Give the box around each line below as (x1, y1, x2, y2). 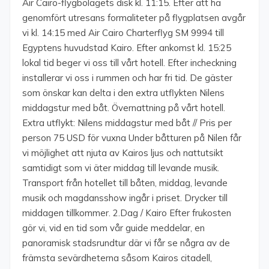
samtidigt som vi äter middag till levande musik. (22, 162, 219, 174)
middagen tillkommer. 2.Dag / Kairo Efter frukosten (22, 207, 231, 219)
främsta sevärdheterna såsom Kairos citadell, (22, 252, 212, 264)
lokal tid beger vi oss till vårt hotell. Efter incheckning (22, 57, 237, 68)
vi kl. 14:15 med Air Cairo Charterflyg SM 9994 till (22, 27, 224, 38)
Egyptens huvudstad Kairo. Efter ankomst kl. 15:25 (22, 42, 231, 53)
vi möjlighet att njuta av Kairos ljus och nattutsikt (22, 147, 223, 159)
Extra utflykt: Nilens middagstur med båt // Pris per (22, 117, 232, 128)
